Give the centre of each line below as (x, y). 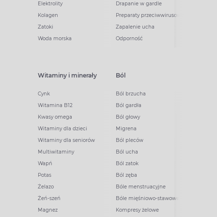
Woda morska (55, 39)
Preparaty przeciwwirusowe (150, 15)
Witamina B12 (55, 106)
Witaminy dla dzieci (62, 129)
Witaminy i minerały (67, 76)
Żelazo (46, 187)
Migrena (126, 129)
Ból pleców (130, 140)
